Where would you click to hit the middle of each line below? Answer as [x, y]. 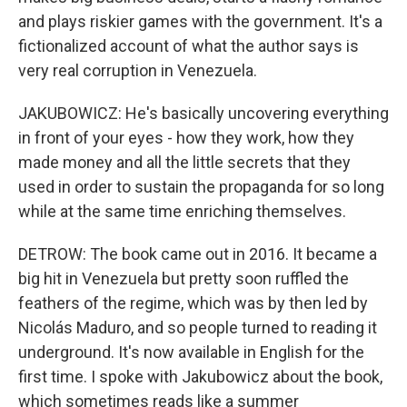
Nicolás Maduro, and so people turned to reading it [198, 328]
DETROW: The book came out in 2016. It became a [198, 254]
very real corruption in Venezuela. [138, 70]
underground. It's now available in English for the [191, 352]
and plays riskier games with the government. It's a [200, 21]
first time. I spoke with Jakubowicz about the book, [200, 377]
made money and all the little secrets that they [184, 162]
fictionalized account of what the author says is [189, 46]
